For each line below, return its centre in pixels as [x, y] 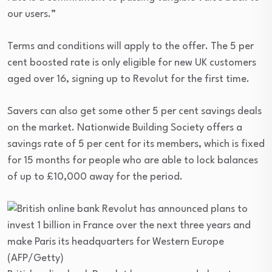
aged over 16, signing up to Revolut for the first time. [128, 79]
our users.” [32, 14]
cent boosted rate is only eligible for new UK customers [132, 63]
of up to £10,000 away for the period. [95, 177]
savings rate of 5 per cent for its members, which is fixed [136, 144]
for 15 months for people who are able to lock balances [133, 160]
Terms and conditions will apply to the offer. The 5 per [131, 46]
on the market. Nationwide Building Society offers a [125, 127]
